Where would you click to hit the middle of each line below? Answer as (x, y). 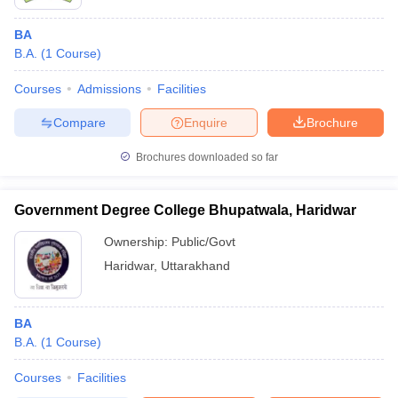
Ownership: (138, 242)
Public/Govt (203, 242)
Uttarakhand (195, 266)
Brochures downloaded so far (206, 157)
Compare (79, 122)
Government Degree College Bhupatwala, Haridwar (185, 210)
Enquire (206, 122)
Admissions (109, 89)
